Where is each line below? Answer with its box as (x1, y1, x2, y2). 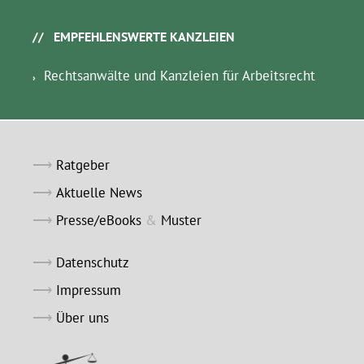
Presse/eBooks (56, 211, 141, 230)
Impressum (56, 281, 121, 300)
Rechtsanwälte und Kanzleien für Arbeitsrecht (44, 67, 315, 85)
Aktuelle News (56, 184, 142, 202)
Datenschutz (56, 253, 129, 272)
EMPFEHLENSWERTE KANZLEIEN (54, 28, 235, 45)
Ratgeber (56, 156, 110, 175)
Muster (161, 211, 201, 230)
